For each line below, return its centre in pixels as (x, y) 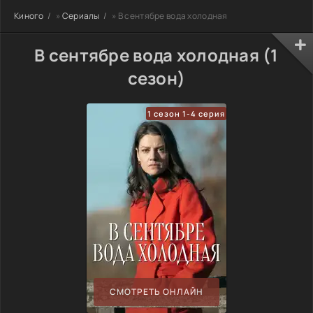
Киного (29, 15)
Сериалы (81, 15)
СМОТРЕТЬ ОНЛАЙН (156, 292)
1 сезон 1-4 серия (186, 113)
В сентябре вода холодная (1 (156, 54)
